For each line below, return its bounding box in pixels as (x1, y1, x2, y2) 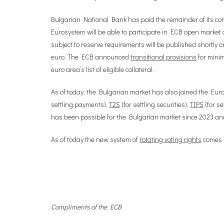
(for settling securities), (120, 99, 190, 109)
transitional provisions (130, 52, 196, 61)
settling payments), (51, 99, 109, 109)
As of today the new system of (51, 134, 139, 144)
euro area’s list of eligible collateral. (51, 64, 154, 74)
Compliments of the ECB (51, 202, 121, 211)
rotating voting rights (139, 134, 201, 144)
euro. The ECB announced (51, 52, 130, 61)
